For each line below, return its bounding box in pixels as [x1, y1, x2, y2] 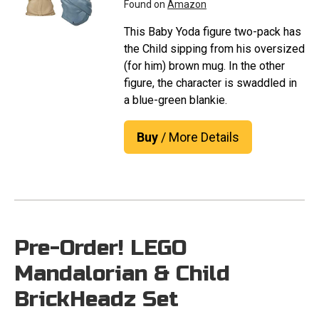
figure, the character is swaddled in [124, 76, 297, 90]
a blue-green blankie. [124, 93, 227, 108]
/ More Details [158, 130, 239, 145]
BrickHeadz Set [14, 286, 179, 313]
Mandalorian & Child [14, 261, 230, 287]
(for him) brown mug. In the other [124, 59, 285, 73]
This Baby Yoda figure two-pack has [124, 25, 301, 39]
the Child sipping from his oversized [124, 42, 305, 56]
